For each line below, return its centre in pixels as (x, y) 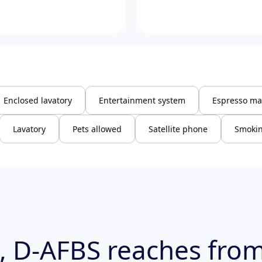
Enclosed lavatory (38, 101)
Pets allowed (97, 129)
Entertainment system (142, 101)
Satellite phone (178, 129)
